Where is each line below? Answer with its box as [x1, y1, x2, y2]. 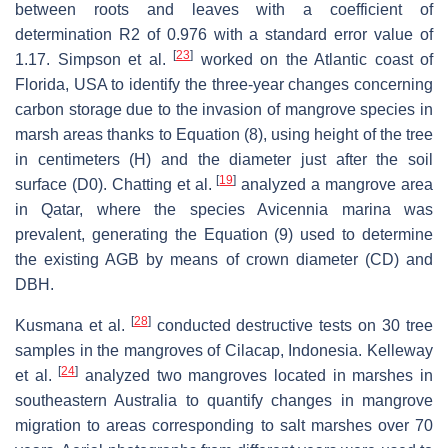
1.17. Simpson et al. [15, 51, 173, 69]
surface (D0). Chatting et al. [15, 176, 217, 194]
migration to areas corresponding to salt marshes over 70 [15, 417, 433, 435]
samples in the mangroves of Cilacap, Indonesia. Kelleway [15, 342, 433, 360]
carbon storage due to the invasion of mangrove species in [15, 101, 433, 119]
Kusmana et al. [15, 317, 131, 335]
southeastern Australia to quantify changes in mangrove [15, 392, 433, 410]
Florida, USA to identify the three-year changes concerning [15, 76, 433, 94]
